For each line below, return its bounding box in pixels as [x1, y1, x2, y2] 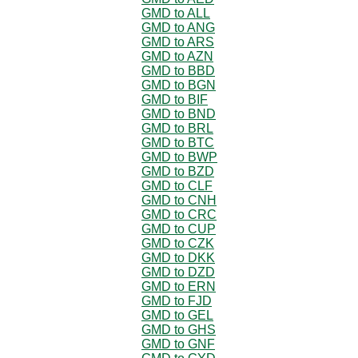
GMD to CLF [141, 178, 213, 193]
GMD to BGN [141, 78, 216, 92]
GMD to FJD [141, 293, 212, 308]
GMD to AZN [141, 49, 213, 63]
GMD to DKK [141, 250, 215, 265]
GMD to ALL [141, 6, 210, 20]
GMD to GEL [141, 308, 213, 322]
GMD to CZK [141, 236, 214, 250]
